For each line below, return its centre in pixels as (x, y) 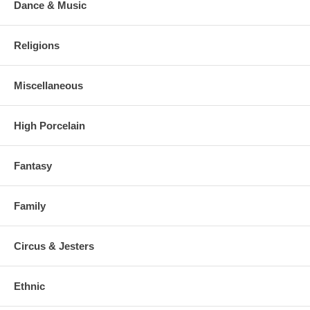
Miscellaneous (48, 85)
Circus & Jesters (54, 246)
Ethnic (29, 286)
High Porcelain (49, 125)
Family (30, 206)
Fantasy (33, 165)
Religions (37, 45)
